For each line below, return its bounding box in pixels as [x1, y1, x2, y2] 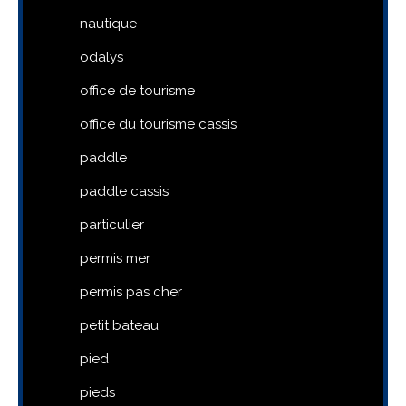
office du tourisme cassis [80, 116, 237, 133]
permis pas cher [80, 284, 182, 301]
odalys [80, 49, 123, 66]
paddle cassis [80, 183, 169, 200]
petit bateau [80, 317, 159, 334]
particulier [80, 217, 144, 234]
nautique [80, 15, 137, 33]
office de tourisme [80, 82, 195, 100]
